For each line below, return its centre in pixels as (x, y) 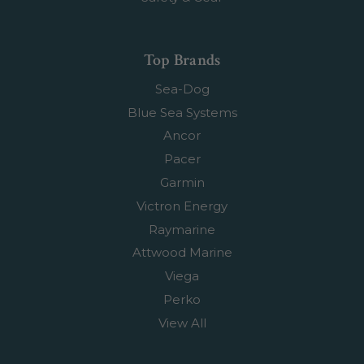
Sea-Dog (182, 89)
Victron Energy (182, 206)
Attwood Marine (182, 253)
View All (182, 323)
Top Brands (182, 60)
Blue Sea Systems (182, 112)
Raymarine (182, 229)
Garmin (182, 182)
